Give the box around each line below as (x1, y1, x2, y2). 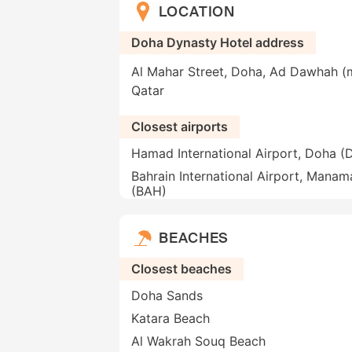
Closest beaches (131, 261, 232, 277)
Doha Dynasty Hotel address (131, 35, 304, 51)
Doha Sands (131, 288, 203, 304)
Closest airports (131, 119, 228, 135)
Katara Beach (131, 310, 210, 327)
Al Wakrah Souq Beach (131, 333, 266, 350)
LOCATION (159, 2, 236, 21)
